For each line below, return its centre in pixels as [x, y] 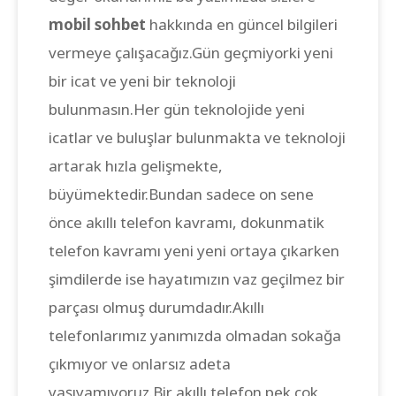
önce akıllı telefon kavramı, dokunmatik [187, 222]
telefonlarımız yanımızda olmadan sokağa [195, 335]
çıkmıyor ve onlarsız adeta [140, 364]
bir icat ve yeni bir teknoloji [142, 81]
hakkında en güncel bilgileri [244, 24]
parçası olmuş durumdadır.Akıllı [156, 307]
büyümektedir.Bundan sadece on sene [181, 194]
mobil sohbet [99, 24]
